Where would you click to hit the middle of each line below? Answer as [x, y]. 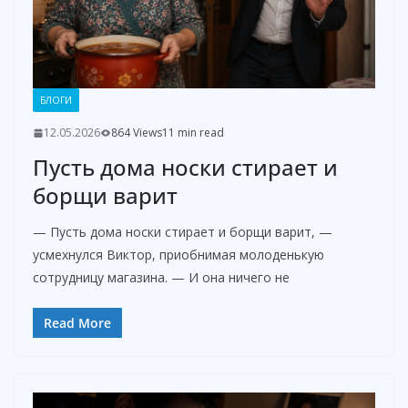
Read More [77, 323]
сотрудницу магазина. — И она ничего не [161, 278]
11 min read [193, 133]
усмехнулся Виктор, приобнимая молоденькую [178, 255]
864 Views [137, 133]
